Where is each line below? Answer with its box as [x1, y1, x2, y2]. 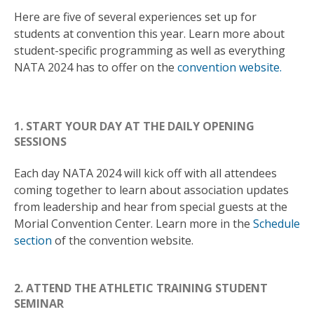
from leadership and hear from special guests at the [14, 198, 287, 214]
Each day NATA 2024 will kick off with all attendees [14, 165, 277, 181]
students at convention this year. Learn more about [14, 26, 285, 42]
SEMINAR [14, 295, 64, 311]
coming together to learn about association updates [14, 182, 289, 198]
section [14, 232, 52, 248]
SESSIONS [14, 134, 67, 150]
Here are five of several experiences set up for [14, 9, 257, 25]
